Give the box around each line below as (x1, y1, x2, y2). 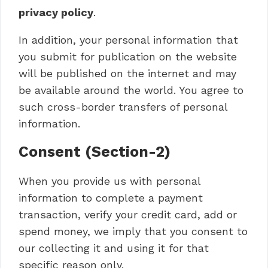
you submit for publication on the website (19, 50, 237, 63)
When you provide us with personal (19, 175, 200, 187)
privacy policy (19, 6, 93, 19)
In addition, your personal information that (19, 33, 238, 46)
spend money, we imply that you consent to (19, 225, 248, 237)
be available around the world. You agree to (19, 84, 243, 96)
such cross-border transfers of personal (19, 100, 227, 113)
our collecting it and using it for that (19, 242, 209, 254)
